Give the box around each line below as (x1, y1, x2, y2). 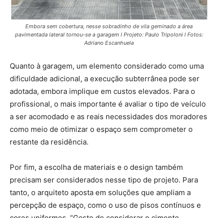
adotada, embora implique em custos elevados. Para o (10, 87, 195, 96)
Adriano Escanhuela (84, 39, 134, 47)
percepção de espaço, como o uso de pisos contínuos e (10, 200, 201, 210)
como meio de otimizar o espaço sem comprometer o (10, 125, 193, 134)
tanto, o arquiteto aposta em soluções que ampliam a (10, 188, 191, 198)
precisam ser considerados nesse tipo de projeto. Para (10, 175, 198, 185)
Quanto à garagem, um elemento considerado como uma (10, 61, 204, 71)
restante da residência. (10, 137, 89, 147)
